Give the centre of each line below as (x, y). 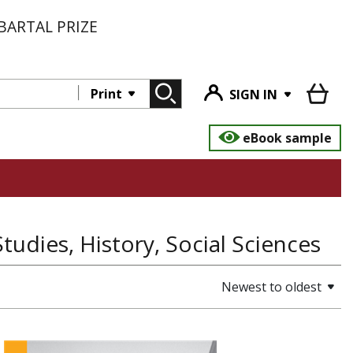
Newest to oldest (271, 287)
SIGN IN (253, 95)
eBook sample (287, 138)
